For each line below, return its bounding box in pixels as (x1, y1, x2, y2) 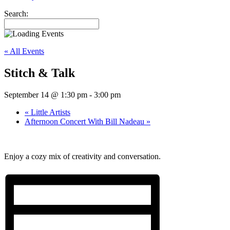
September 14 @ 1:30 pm (4, 90, 87, 100)
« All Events (4, 47, 44, 56)
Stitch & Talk (4, 66, 75, 80)
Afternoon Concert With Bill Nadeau (25, 117, 146, 126)
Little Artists (29, 108, 70, 117)
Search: (4, 9, 28, 18)
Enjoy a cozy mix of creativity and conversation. (4, 152, 161, 161)
